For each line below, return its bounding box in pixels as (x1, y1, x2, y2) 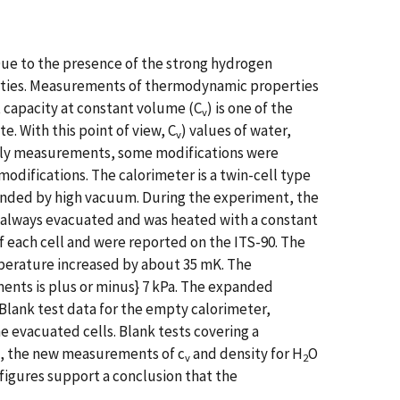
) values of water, (181, 121, 291, 140)
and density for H (190, 344, 303, 363)
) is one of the (207, 98, 293, 118)
